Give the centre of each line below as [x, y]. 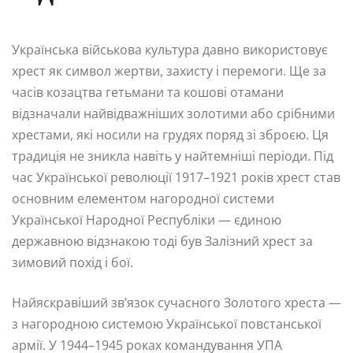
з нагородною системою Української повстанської [167, 324]
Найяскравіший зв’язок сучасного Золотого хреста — [176, 303]
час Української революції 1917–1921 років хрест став [176, 178]
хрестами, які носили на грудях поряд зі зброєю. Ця [170, 135]
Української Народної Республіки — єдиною [147, 220]
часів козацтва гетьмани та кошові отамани [148, 93]
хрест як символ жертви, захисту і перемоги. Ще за [169, 71]
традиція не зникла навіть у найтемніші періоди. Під [173, 156]
